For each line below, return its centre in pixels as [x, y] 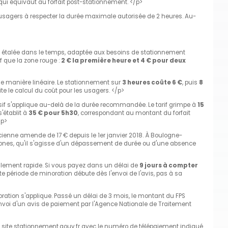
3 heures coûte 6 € [152, 83]
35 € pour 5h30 [53, 113]
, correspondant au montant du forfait [134, 113]
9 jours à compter [169, 166]
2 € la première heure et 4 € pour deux [123, 60]
